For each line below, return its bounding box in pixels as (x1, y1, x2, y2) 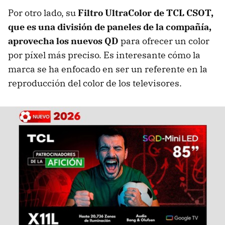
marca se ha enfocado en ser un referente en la (8, 63, 207, 75)
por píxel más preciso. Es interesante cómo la (8, 49, 200, 61)
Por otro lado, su (8, 7, 78, 19)
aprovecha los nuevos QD (8, 35, 119, 47)
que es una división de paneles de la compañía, (8, 21, 211, 33)
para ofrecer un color (121, 35, 209, 47)
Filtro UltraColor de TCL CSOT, (78, 7, 213, 19)
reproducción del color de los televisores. (8, 77, 186, 89)
